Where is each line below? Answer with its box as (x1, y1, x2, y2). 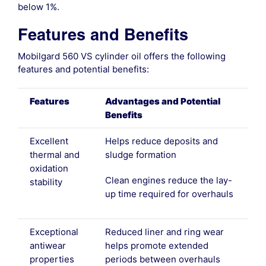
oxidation (29, 163, 68, 175)
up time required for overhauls (104, 188, 233, 200)
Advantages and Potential (104, 96, 220, 107)
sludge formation (104, 149, 176, 161)
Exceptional (29, 226, 78, 238)
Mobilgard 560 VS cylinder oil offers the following (17, 50, 226, 62)
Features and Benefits (17, 25, 188, 45)
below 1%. (17, 1, 59, 13)
